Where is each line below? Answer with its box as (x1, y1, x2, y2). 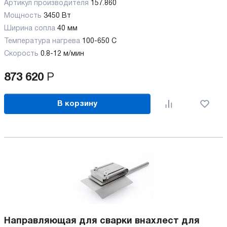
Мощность (4, 13, 42, 19)
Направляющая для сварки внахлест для (4, 217, 200, 225)
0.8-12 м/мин (41, 51, 84, 57)
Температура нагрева (4, 38, 80, 45)
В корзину (57, 100, 98, 107)
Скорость (4, 51, 39, 57)
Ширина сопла (4, 25, 55, 32)
